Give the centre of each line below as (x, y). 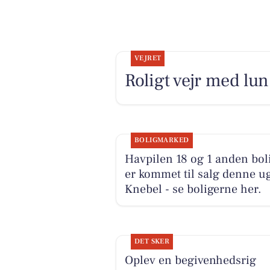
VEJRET (148, 58)
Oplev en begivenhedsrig (190, 261)
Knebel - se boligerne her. (193, 190)
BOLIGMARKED (162, 140)
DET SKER (152, 242)
